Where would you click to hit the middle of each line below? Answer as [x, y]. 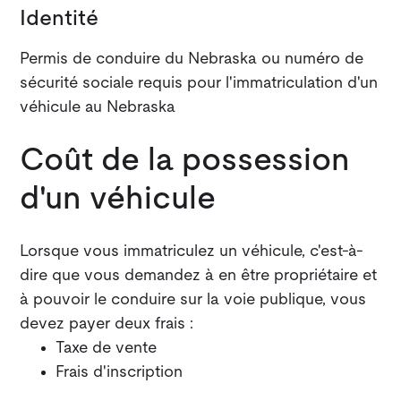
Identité [60, 19]
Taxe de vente [107, 349]
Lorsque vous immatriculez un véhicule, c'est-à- [192, 252]
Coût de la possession [185, 161]
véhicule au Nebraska [98, 108]
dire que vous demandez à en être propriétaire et [199, 276]
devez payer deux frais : [107, 324]
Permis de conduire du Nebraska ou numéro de [192, 60]
